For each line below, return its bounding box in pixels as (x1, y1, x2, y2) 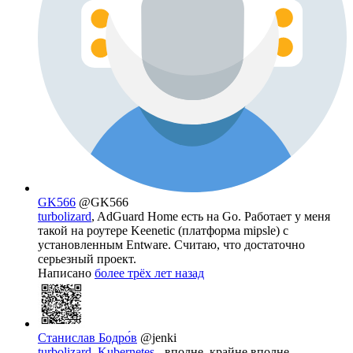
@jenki (140, 331, 176, 345)
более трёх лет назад (95, 266, 204, 281)
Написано (38, 266, 95, 281)
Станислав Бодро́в (38, 331, 137, 345)
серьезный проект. (38, 252, 136, 266)
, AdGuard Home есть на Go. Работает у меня (91, 210, 330, 224)
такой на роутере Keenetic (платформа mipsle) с (38, 224, 288, 238)
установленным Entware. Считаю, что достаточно (38, 238, 305, 252)
